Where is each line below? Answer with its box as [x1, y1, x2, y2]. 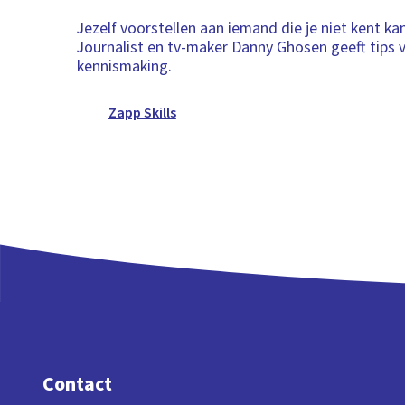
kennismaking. [77, 54, 173, 78]
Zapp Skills [108, 102, 176, 123]
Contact [42, 371, 112, 400]
